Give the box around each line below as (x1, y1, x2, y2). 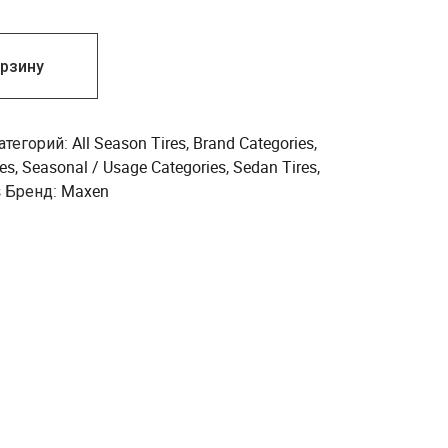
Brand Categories (193, 132, 314, 154)
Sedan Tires (233, 156, 317, 178)
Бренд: (5, 180, 61, 202)
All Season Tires (72, 132, 186, 154)
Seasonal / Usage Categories (22, 156, 226, 178)
